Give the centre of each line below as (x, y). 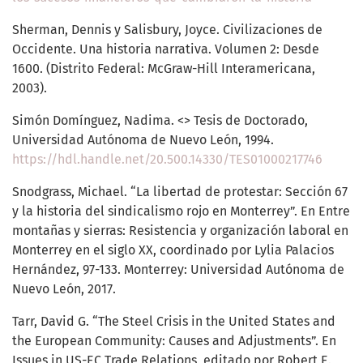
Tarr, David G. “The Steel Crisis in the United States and (174, 322)
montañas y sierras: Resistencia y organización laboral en (180, 231)
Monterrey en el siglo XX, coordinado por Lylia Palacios (173, 250)
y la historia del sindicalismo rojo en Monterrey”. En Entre (181, 211)
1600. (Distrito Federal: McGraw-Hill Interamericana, (164, 69)
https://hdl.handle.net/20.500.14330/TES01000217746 (167, 160)
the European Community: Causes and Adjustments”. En (174, 341)
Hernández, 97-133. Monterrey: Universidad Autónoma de (178, 270)
